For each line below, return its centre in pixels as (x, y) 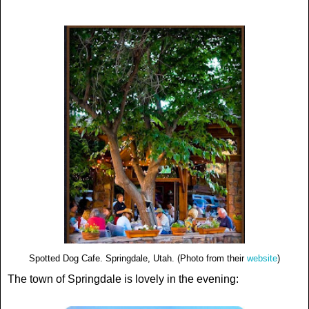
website (262, 259)
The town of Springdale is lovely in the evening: (123, 279)
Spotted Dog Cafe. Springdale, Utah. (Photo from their (138, 259)
